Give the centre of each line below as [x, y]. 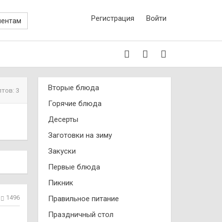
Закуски [62, 151]
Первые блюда [74, 167]
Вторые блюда [74, 88]
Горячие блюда [75, 104]
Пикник [61, 183]
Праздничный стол [81, 215]
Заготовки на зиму [80, 135]
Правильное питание [83, 199]
